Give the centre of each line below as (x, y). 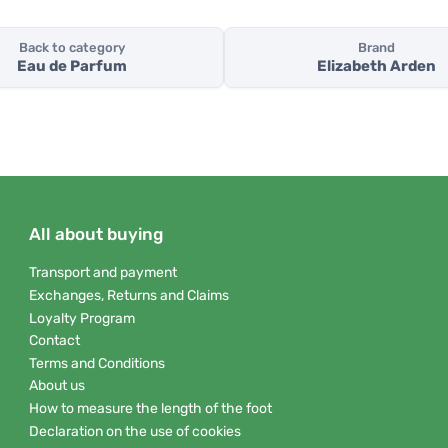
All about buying (96, 234)
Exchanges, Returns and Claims (129, 295)
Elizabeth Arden (376, 66)
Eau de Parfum (72, 66)
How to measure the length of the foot (150, 408)
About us (57, 386)
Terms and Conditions (97, 363)
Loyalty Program (82, 318)
